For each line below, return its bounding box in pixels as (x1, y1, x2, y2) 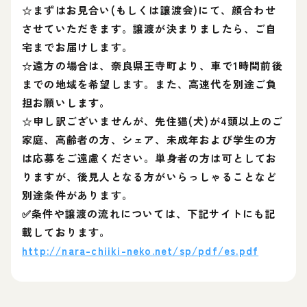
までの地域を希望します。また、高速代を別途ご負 (22, 77, 278, 91)
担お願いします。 (22, 95, 111, 110)
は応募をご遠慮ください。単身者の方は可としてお (22, 151, 278, 165)
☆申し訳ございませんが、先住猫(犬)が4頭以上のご (22, 114, 284, 128)
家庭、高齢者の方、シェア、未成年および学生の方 (22, 132, 278, 147)
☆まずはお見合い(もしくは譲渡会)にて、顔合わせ (22, 3, 276, 17)
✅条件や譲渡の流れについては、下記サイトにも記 (22, 206, 276, 221)
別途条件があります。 (22, 188, 133, 202)
